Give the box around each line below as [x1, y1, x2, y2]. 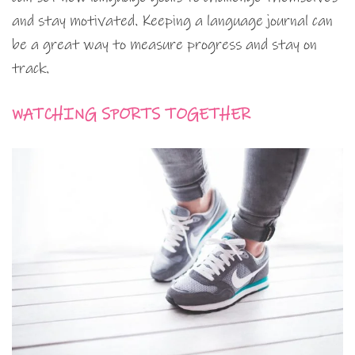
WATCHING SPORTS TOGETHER [12, 105, 250, 125]
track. [12, 59, 49, 78]
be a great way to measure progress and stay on [12, 36, 317, 55]
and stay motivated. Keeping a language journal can [12, 12, 333, 31]
